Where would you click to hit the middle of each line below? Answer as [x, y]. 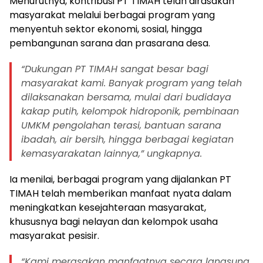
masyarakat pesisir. [54, 235]
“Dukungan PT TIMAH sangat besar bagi [115, 69]
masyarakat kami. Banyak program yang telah [131, 83]
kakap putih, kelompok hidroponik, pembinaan [130, 111]
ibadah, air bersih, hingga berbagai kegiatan [127, 139]
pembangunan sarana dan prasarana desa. [110, 43]
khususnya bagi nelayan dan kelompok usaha [114, 221]
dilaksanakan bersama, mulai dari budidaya [126, 97]
